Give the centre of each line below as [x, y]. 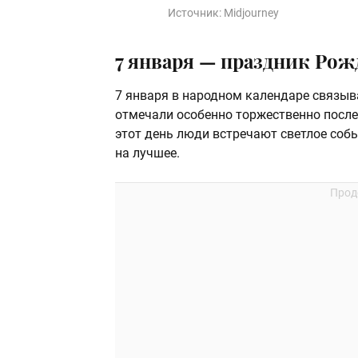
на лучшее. [147, 153]
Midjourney [251, 13]
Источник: [196, 13]
